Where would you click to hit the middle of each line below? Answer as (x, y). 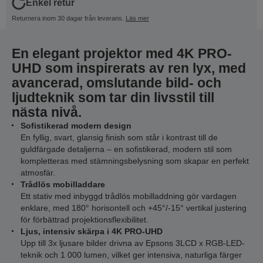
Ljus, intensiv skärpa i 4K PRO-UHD (92, 231)
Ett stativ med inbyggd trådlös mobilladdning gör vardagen (129, 196)
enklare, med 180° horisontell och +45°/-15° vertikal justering (134, 208)
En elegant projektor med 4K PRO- (122, 53)
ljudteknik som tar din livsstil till (113, 97)
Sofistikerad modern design (76, 126)
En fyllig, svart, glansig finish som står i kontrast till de (119, 137)
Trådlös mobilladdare (63, 184)
